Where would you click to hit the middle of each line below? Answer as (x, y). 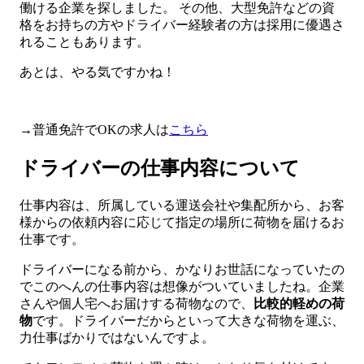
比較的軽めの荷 (299, 303)
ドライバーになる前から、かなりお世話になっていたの (182, 269)
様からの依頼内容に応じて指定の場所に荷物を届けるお (182, 222)
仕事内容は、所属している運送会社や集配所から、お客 (182, 205)
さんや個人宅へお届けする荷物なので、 (136, 303)
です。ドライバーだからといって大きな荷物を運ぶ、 (188, 320)
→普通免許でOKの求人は (94, 130)
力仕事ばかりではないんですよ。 (117, 337)
